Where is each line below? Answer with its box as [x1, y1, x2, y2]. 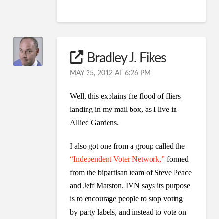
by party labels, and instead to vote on [70, 207, 187, 216]
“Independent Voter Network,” [70, 154, 165, 163]
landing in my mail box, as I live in [70, 105, 177, 113]
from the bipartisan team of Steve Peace [70, 168, 192, 176]
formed [165, 154, 189, 163]
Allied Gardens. [70, 118, 119, 127]
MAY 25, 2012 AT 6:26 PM [70, 69, 151, 77]
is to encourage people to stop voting [70, 194, 183, 203]
